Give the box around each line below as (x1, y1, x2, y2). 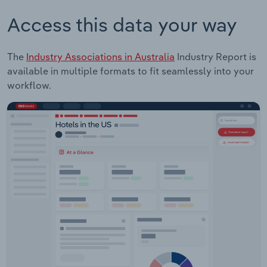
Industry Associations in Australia (26, 50, 175, 63)
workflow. (7, 79, 51, 91)
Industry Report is (175, 50, 256, 63)
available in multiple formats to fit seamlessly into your (7, 64, 254, 77)
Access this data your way (7, 12, 237, 36)
